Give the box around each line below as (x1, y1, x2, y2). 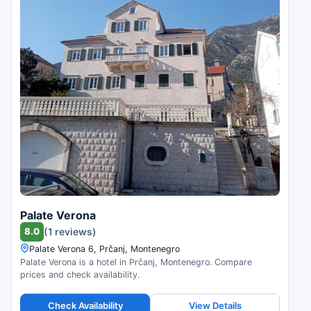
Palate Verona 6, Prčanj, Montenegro (29, 243, 180, 254)
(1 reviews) (44, 226, 96, 238)
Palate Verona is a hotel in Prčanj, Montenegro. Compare (20, 256, 252, 267)
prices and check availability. (20, 269, 140, 280)
